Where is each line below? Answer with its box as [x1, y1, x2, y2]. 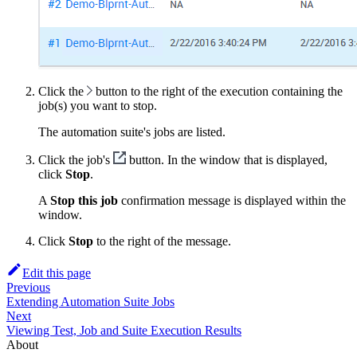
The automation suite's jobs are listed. [38, 124, 226, 139]
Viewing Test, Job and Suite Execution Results [6, 323, 241, 337]
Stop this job [50, 193, 118, 207]
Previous [6, 280, 50, 294]
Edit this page [22, 265, 91, 280]
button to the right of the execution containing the [92, 84, 343, 98]
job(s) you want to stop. [38, 98, 157, 112]
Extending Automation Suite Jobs [6, 294, 175, 308]
